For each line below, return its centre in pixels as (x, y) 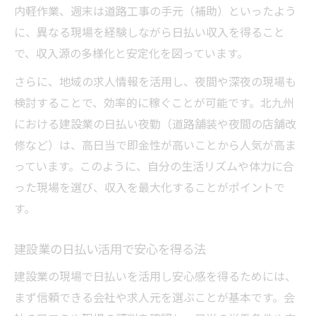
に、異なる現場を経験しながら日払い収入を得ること (150, 32)
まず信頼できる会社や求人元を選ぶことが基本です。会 (154, 297)
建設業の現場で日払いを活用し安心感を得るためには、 (155, 276)
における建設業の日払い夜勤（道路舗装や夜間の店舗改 (155, 124)
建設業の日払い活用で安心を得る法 (110, 249)
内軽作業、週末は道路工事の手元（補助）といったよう (155, 11)
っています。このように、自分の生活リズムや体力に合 (154, 166)
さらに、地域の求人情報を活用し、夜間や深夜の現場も (155, 81)
